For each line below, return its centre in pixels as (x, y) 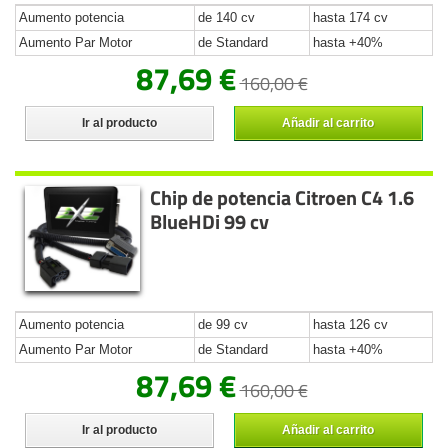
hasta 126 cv (350, 324)
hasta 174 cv (350, 17)
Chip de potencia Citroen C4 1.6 (282, 197)
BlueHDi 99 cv (210, 221)
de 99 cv (223, 324)
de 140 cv (226, 17)
